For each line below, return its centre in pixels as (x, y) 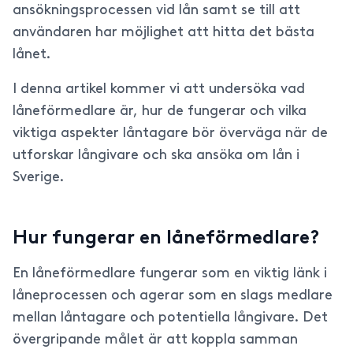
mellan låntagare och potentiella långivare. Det (170, 318)
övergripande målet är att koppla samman (155, 340)
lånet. (32, 55)
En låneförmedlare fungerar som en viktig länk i (170, 274)
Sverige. (38, 178)
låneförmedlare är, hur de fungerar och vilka (160, 111)
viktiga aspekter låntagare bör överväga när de (170, 134)
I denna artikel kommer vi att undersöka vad (159, 89)
